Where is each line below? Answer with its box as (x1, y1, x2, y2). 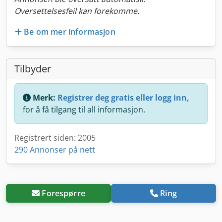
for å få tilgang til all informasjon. (23, 104, 145, 115)
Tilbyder (14, 61, 51, 75)
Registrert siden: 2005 (14, 132, 96, 143)
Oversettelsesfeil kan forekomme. (14, 5, 139, 16)
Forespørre (42, 187, 85, 199)
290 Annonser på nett (14, 144, 95, 155)
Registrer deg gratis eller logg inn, (57, 92, 189, 103)
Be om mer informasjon (24, 26, 115, 37)
